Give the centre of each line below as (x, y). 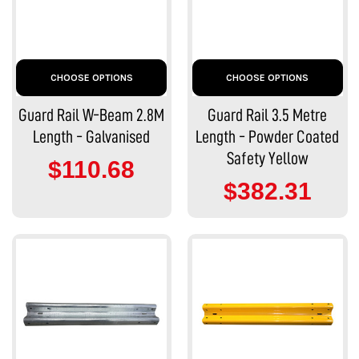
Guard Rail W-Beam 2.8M (92, 116)
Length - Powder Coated (268, 137)
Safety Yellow (267, 159)
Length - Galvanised (92, 137)
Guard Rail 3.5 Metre (268, 116)
